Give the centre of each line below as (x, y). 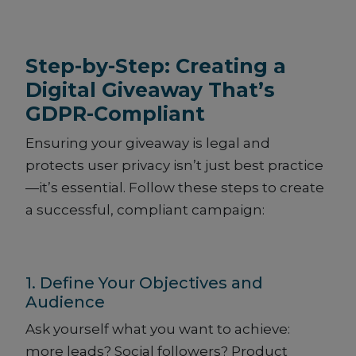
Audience (65, 302)
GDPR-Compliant (115, 114)
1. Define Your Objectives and (144, 283)
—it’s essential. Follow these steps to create (175, 188)
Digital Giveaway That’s (150, 90)
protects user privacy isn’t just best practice (174, 166)
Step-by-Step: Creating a (156, 66)
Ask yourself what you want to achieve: (158, 329)
